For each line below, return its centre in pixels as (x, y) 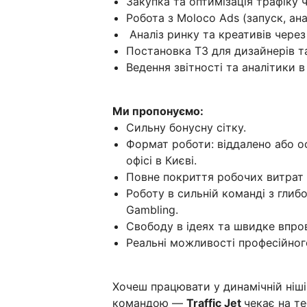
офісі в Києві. (161, 160)
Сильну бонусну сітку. (186, 127)
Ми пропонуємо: (158, 111)
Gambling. (152, 209)
